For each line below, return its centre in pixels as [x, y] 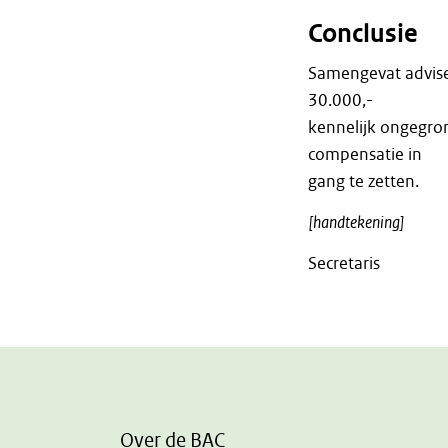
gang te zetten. [363, 181]
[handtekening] [356, 222]
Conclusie [362, 34]
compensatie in [364, 154]
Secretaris [343, 263]
